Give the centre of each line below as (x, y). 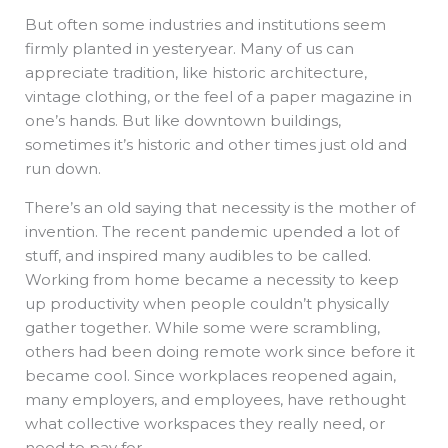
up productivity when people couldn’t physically (207, 304)
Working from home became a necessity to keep (212, 280)
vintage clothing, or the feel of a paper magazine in (218, 97)
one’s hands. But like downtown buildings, (183, 121)
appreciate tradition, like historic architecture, (196, 73)
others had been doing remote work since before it (220, 352)
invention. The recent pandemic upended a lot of (212, 232)
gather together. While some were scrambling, (202, 328)
